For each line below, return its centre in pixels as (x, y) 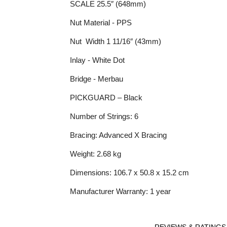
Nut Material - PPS (101, 22)
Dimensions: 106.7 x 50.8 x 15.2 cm (129, 172)
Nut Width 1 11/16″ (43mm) (115, 41)
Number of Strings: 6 (104, 116)
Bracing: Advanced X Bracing (118, 135)
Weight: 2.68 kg (95, 154)
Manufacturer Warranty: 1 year (120, 191)
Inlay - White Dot (97, 60)
